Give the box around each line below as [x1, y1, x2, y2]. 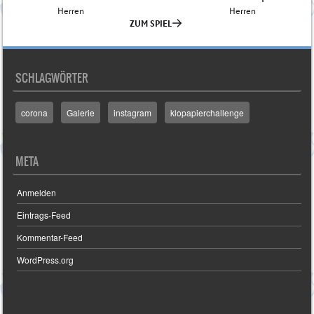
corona [21, 106, 48, 118]
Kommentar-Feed [17, 231, 83, 244]
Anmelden [17, 186, 57, 199]
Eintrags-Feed [17, 209, 71, 221]
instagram [114, 106, 152, 118]
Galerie [67, 106, 95, 118]
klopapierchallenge [170, 106, 245, 118]
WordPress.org [17, 254, 74, 266]
